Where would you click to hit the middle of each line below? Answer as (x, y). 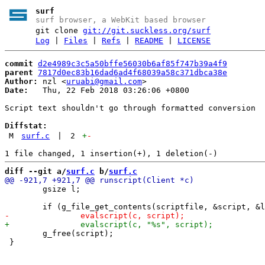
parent (19, 72)
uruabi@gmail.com (104, 81)
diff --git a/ (35, 171)
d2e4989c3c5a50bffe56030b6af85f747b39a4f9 (132, 63)
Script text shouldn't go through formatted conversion (130, 108)
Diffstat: (26, 125)
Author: (21, 81)
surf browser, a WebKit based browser (121, 20)
